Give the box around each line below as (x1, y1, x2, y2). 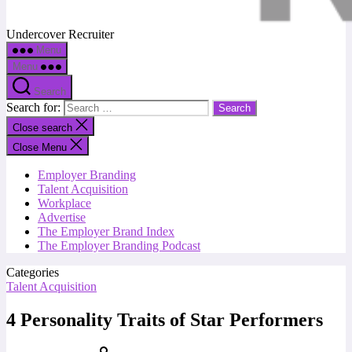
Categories (6, 266, 59, 279)
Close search (13, 122, 75, 134)
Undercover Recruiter (6, 27, 114, 41)
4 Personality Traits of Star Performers (6, 309, 323, 330)
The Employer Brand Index (38, 225, 174, 238)
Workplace (38, 196, 91, 210)
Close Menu (13, 141, 67, 153)
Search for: (6, 101, 64, 114)
